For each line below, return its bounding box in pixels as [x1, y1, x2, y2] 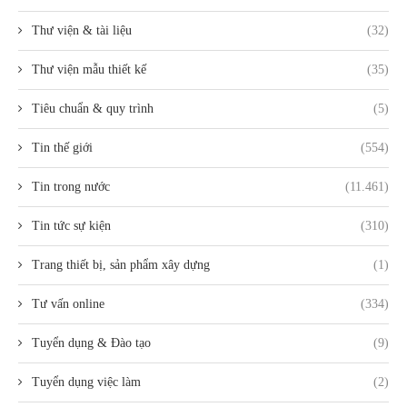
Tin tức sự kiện [32, 219, 111, 233]
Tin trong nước [32, 180, 110, 194]
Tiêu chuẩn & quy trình [32, 102, 154, 116]
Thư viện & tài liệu [32, 24, 132, 38]
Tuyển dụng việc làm [32, 375, 141, 390]
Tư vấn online [32, 297, 104, 312]
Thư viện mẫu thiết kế [32, 63, 146, 77]
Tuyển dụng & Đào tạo [32, 336, 151, 351]
